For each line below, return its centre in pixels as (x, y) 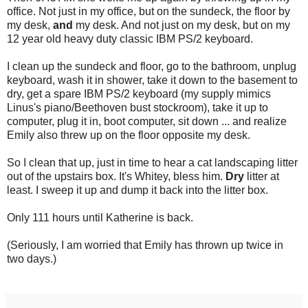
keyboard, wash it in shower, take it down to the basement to (152, 80)
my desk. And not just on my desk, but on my (181, 25)
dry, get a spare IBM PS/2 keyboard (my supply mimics (139, 93)
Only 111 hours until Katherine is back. (100, 217)
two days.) (32, 258)
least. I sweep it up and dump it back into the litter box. (137, 190)
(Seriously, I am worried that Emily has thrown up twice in (145, 245)
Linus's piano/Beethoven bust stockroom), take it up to (137, 107)
